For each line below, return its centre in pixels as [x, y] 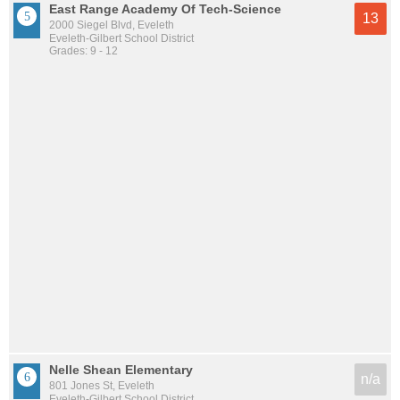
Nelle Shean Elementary [121, 370]
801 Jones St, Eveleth [102, 386]
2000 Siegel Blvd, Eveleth [112, 25]
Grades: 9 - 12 [83, 50]
